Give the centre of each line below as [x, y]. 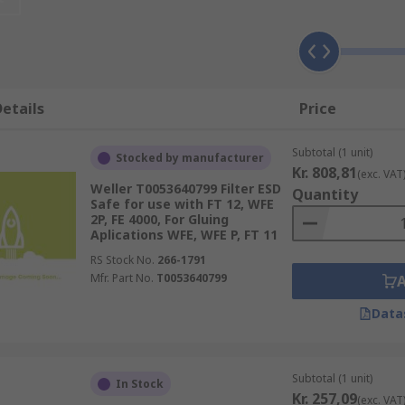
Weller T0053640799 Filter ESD [185, 188]
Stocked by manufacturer [189, 158]
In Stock [139, 384]
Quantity [325, 194]
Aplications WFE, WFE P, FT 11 [184, 235]
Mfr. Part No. [122, 278]
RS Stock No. [122, 260]
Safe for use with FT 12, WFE [182, 204]
